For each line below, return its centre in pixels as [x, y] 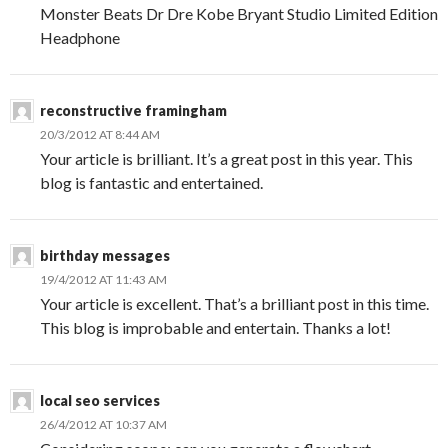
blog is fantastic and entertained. [151, 182]
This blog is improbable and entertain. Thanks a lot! [215, 327]
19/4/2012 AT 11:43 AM [103, 279]
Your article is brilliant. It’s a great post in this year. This [226, 158]
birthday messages [105, 255]
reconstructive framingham [133, 110]
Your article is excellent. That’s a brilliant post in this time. [234, 303]
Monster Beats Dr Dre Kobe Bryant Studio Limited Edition [239, 13]
